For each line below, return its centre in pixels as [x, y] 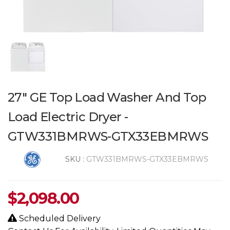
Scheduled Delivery [59, 218]
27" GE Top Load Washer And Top [107, 97]
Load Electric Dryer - [68, 117]
